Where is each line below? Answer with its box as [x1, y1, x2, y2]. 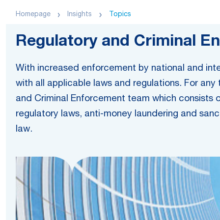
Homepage [16, 11, 51, 18]
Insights [67, 11, 92, 18]
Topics [109, 11, 131, 18]
